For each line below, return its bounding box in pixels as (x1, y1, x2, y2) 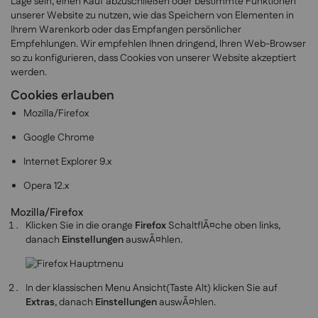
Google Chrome (23, 131, 94, 146)
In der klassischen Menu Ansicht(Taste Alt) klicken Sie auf (26, 281, 278, 296)
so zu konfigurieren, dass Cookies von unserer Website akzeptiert (11, 51, 296, 65)
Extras (26, 295, 55, 310)
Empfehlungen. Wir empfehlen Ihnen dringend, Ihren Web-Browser (11, 37, 306, 51)
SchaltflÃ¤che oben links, (166, 219, 280, 234)
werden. (11, 65, 47, 79)
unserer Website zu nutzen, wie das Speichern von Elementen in (11, 9, 294, 23)
